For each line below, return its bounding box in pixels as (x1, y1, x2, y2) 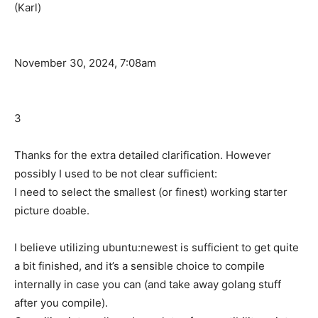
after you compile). (14, 296, 108, 310)
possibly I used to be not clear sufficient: (14, 167, 217, 181)
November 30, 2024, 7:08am (14, 56, 156, 70)
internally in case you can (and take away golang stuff (14, 278, 281, 292)
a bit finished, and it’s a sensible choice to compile (14, 259, 265, 273)
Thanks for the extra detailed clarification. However (14, 148, 271, 163)
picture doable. (14, 204, 89, 218)
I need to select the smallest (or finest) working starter (14, 185, 287, 199)
